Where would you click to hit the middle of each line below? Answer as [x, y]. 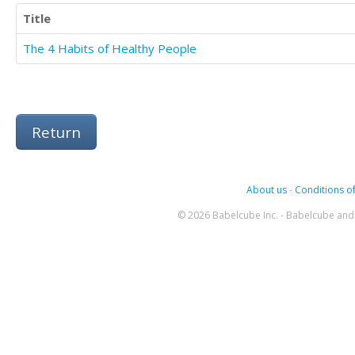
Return [56, 132]
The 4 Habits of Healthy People [110, 49]
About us [266, 190]
